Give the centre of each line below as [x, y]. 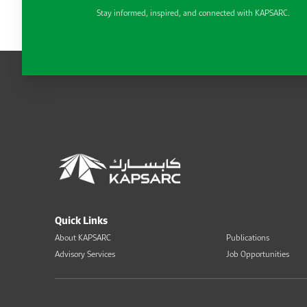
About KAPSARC [83, 237]
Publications [248, 237]
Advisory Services [85, 254]
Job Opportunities [258, 254]
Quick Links [81, 220]
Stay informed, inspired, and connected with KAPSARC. [193, 12]
